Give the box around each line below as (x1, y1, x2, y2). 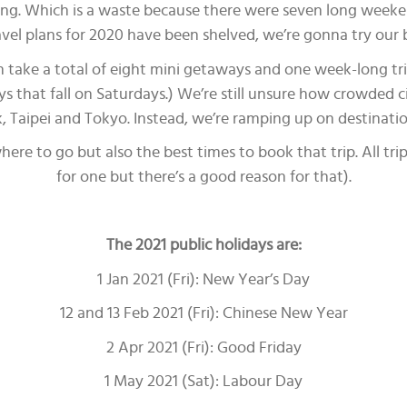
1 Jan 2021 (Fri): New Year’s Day (97, 271, 310, 288)
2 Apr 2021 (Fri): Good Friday (105, 339, 302, 356)
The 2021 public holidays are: (105, 237, 302, 253)
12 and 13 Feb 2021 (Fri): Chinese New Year (59, 305, 348, 322)
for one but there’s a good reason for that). (55, 169, 352, 185)
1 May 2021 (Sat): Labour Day (104, 373, 303, 390)
